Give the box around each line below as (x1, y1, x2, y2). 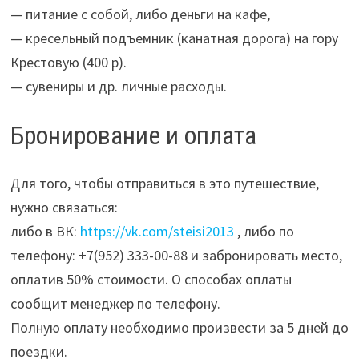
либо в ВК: (10, 222, 80, 241)
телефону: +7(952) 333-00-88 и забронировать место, (10, 246, 342, 265)
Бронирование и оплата (10, 119, 256, 151)
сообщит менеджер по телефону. (10, 294, 220, 313)
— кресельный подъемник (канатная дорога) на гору (10, 28, 338, 47)
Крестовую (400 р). (10, 52, 127, 71)
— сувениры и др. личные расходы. (10, 76, 227, 95)
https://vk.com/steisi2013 (79, 222, 234, 241)
